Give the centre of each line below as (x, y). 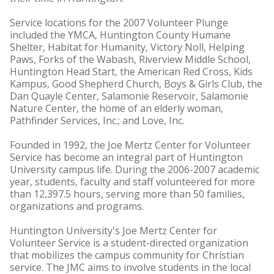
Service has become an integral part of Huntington (126, 157)
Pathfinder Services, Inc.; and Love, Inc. (97, 121)
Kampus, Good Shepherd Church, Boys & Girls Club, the (136, 84)
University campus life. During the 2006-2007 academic (135, 170)
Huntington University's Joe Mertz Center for (113, 231)
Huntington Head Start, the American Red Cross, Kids (131, 72)
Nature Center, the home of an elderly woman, (117, 109)
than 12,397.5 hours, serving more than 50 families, (127, 194)
